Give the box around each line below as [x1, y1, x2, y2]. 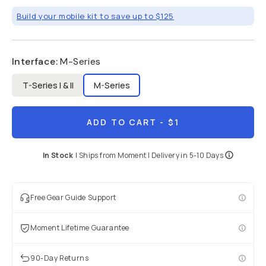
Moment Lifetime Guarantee [30, 223, 129, 233]
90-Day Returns [30, 253, 89, 263]
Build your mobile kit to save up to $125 [17, 11, 174, 21]
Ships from [78, 150, 118, 160]
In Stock [42, 150, 73, 160]
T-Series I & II [22, 79, 73, 91]
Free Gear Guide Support [30, 192, 116, 202]
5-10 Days [189, 150, 224, 160]
